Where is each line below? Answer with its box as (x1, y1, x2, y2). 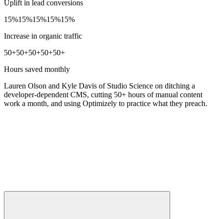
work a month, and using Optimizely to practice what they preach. (4, 99, 207, 108)
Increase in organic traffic (4, 31, 82, 40)
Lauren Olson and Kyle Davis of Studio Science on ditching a (4, 81, 195, 90)
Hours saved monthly (4, 65, 70, 73)
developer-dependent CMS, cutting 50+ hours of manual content (4, 90, 202, 99)
